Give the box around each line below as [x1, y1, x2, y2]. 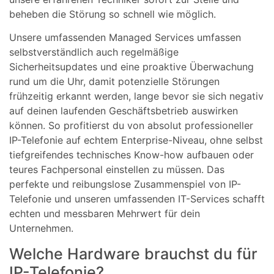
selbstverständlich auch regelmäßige [9, 46, 179, 59]
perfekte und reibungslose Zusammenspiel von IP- [9, 178, 241, 191]
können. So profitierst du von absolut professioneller [9, 119, 253, 132]
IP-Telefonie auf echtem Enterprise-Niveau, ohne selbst [9, 134, 263, 147]
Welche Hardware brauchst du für [9, 244, 257, 263]
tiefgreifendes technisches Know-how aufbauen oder [9, 149, 254, 161]
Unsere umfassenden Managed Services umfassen [9, 31, 241, 44]
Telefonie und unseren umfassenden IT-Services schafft [9, 193, 265, 206]
